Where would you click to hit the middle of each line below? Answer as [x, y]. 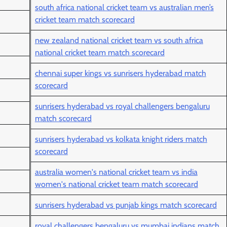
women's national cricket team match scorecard [116, 184]
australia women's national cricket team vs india [116, 172]
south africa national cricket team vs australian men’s [124, 8]
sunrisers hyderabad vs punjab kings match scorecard [126, 205]
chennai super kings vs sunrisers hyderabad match [120, 73]
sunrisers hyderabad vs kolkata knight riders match [121, 139]
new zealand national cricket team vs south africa [119, 41]
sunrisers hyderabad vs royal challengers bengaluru [122, 106]
